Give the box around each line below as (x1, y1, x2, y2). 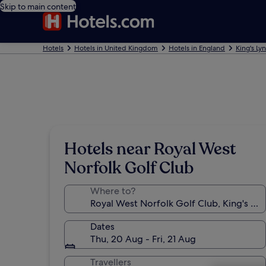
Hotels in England (169, 43, 225, 53)
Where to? (90, 185, 135, 197)
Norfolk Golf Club (64, 157, 194, 179)
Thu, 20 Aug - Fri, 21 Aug (90, 233, 196, 245)
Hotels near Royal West (64, 138, 236, 160)
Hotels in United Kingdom (74, 43, 158, 53)
